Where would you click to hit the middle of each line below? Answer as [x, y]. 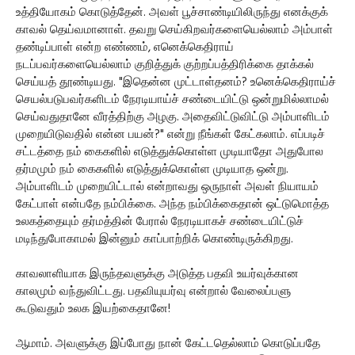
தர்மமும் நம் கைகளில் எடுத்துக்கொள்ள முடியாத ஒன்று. [152, 170]
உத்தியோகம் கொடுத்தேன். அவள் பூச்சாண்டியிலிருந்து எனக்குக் [172, 13]
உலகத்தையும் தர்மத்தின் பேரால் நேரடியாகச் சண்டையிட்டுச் [160, 222]
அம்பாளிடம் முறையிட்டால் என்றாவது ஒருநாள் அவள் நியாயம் [167, 187]
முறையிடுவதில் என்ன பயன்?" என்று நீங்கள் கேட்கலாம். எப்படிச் [170, 135]
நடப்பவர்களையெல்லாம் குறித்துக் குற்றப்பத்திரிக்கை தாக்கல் [165, 65]
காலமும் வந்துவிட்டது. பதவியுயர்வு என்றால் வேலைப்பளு [153, 292]
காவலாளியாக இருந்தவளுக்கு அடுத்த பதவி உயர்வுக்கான [157, 275]
